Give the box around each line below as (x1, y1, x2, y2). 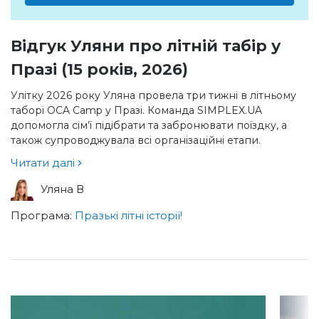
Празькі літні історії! (75, 209, 182, 222)
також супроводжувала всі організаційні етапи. (11, 134, 261, 147)
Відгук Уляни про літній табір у (11, 36, 281, 56)
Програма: (11, 209, 75, 222)
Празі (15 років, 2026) (11, 60, 188, 79)
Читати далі (11, 156, 78, 169)
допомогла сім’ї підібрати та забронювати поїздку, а (11, 119, 287, 132)
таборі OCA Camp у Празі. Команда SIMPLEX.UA (11, 104, 262, 117)
